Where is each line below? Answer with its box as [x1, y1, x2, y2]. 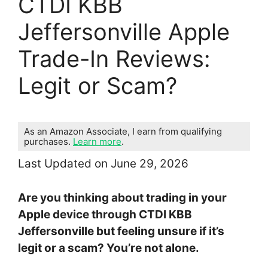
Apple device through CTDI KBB [18, 207, 192, 221]
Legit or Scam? [18, 72, 177, 100]
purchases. [24, 136, 73, 148]
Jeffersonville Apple [18, 18, 230, 46]
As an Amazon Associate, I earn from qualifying [24, 126, 222, 138]
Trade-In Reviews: [18, 45, 210, 73]
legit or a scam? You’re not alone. [18, 240, 199, 255]
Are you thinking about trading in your [18, 190, 227, 205]
